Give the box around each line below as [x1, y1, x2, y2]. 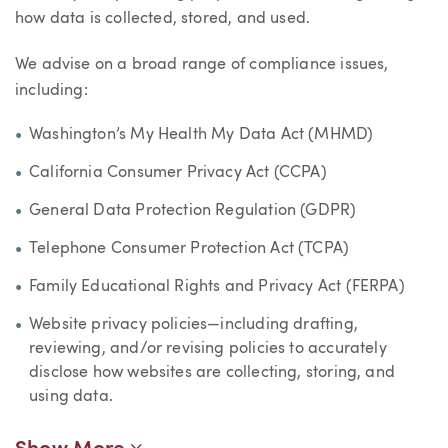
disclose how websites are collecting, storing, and [29, 365, 395, 382]
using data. [29, 389, 113, 406]
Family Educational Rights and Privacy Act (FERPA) [29, 279, 405, 296]
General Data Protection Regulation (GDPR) [29, 203, 357, 220]
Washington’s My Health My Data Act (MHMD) [29, 127, 374, 144]
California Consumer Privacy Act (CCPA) [29, 165, 327, 182]
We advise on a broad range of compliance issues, [15, 56, 389, 73]
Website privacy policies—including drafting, [29, 317, 358, 334]
